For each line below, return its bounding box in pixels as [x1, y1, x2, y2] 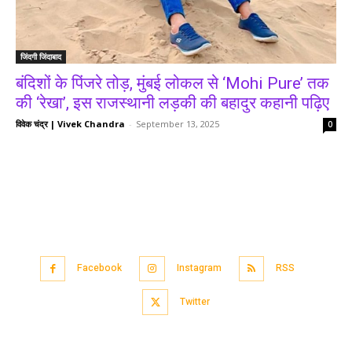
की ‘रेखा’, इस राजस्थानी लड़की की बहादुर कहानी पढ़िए [16, 93, 329, 112]
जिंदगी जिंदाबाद [20, 50, 61, 62]
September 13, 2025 [136, 117, 219, 130]
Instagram [176, 261, 222, 276]
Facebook [77, 261, 123, 276]
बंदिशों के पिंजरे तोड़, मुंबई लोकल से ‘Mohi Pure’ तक [16, 73, 329, 93]
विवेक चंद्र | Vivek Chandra [16, 117, 125, 130]
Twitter [179, 294, 210, 309]
